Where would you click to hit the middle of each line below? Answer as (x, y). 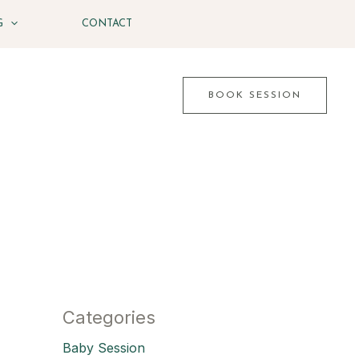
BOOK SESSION (255, 95)
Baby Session (104, 348)
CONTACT (107, 24)
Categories (109, 317)
